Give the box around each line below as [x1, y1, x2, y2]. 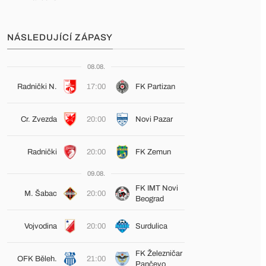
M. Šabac [24, 189, 57, 198]
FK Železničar [135, 249, 182, 258]
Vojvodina [24, 222, 57, 230]
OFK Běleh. [17, 255, 57, 263]
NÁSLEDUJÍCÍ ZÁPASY [7, 33, 113, 42]
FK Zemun [135, 148, 171, 156]
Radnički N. [17, 83, 57, 91]
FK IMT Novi [135, 184, 178, 192]
